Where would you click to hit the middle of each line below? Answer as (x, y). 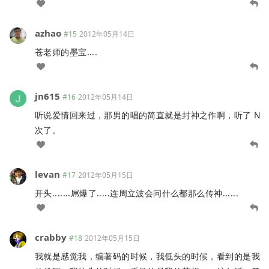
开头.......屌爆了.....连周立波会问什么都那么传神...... (137, 193)
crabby (51, 237)
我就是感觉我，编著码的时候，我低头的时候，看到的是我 (147, 256)
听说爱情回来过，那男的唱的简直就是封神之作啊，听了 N (148, 115)
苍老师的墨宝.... (66, 52)
